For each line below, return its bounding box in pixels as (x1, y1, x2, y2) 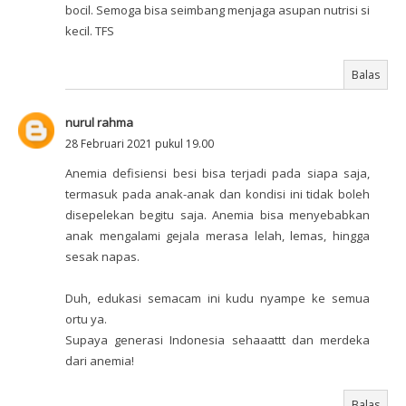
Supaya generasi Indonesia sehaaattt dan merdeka (65, 332, 370, 349)
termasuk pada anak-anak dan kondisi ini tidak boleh (65, 186, 370, 203)
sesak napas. (65, 248, 140, 266)
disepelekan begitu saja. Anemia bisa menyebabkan (65, 207, 370, 224)
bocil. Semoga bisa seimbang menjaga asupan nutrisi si (65, 2, 370, 19)
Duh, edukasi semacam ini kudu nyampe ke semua (65, 290, 370, 307)
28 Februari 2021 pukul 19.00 (65, 136, 214, 152)
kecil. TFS (65, 23, 114, 40)
